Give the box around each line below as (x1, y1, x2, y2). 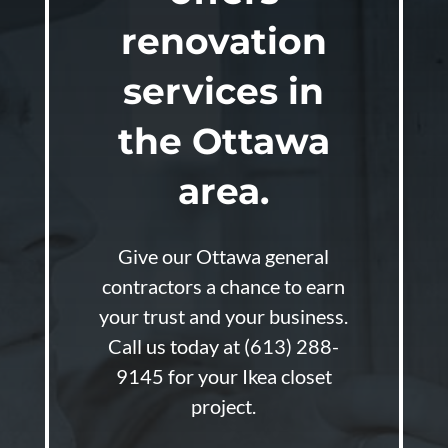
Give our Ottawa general (118, 244, 330, 268)
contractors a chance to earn (102, 274, 346, 298)
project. (191, 394, 257, 418)
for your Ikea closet (163, 364, 332, 388)
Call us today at (108, 334, 245, 358)
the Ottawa (117, 119, 330, 163)
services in (123, 69, 325, 113)
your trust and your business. (99, 304, 349, 328)
